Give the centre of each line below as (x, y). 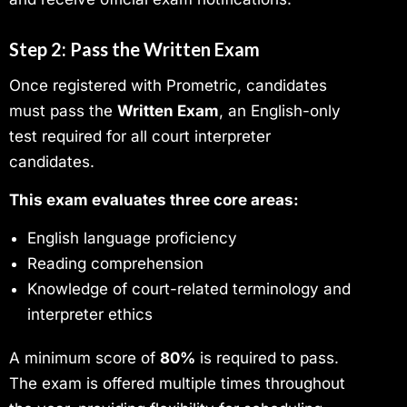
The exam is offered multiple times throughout (177, 384)
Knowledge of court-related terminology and (189, 289)
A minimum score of (84, 358)
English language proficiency (132, 238)
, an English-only (280, 110)
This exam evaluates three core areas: (154, 199)
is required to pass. (267, 358)
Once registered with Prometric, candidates (168, 85)
